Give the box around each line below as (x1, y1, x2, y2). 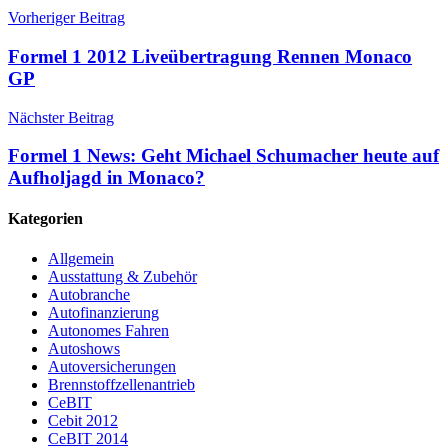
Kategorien (8, 210, 83, 228)
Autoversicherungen (48, 357, 176, 375)
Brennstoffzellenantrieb (48, 375, 195, 393)
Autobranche (48, 285, 130, 303)
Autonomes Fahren (48, 321, 169, 339)
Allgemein (48, 249, 114, 267)
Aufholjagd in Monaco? (8, 167, 205, 189)
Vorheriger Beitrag (8, 9, 125, 27)
